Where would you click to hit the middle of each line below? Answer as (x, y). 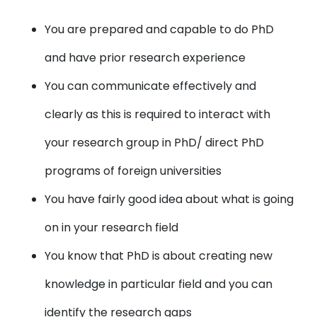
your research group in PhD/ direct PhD (155, 143)
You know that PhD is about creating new (159, 256)
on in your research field (112, 227)
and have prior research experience (145, 58)
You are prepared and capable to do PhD (160, 29)
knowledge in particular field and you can (159, 284)
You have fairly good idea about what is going (169, 199)
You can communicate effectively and (151, 86)
